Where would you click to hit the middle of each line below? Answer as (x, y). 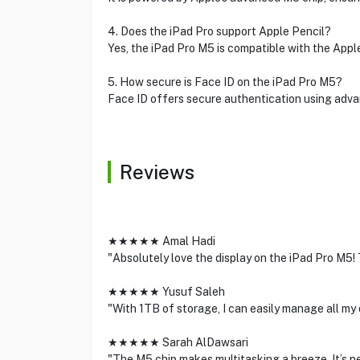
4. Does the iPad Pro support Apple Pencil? (219, 31)
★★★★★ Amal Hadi (161, 241)
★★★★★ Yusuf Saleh (166, 292)
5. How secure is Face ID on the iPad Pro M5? (225, 82)
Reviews (157, 172)
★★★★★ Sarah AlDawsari (178, 342)
